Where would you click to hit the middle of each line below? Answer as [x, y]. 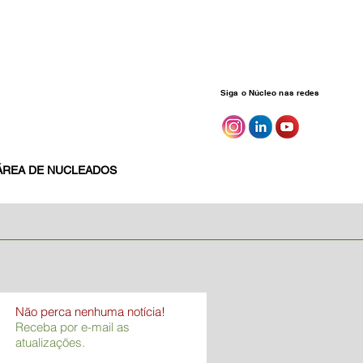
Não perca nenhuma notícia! [90, 312]
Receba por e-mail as [73, 327]
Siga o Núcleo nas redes [270, 92]
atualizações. [50, 342]
